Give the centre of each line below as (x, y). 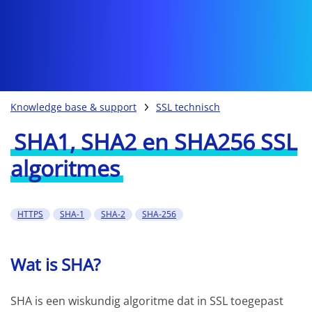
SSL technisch (188, 107)
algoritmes (65, 168)
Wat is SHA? (55, 264)
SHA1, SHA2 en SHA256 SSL (156, 141)
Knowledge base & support (73, 107)
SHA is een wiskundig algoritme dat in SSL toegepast (147, 301)
